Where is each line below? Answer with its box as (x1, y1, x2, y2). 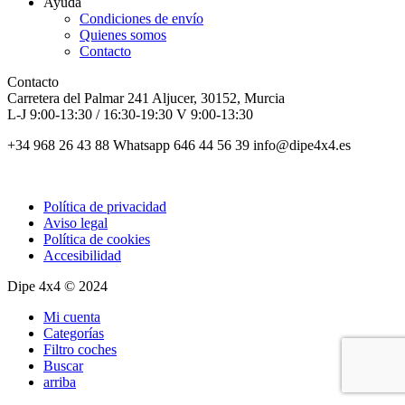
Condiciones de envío (80, 10, 203, 26)
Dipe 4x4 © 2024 (7, 278, 108, 294)
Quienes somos (80, 26, 166, 42)
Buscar (43, 357, 83, 373)
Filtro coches (43, 341, 117, 357)
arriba (43, 373, 76, 390)
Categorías (43, 325, 104, 341)
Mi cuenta (43, 308, 100, 325)
